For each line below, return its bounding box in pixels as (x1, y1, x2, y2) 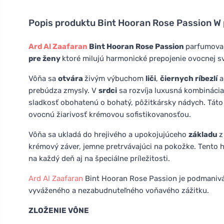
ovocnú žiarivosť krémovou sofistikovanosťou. (28, 109, 191, 119)
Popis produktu (28, 17, 97, 28)
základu (188, 129, 219, 139)
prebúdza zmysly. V (28, 85, 98, 95)
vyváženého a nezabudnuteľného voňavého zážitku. (28, 185, 209, 195)
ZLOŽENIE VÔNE (28, 205, 89, 215)
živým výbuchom (84, 73, 145, 83)
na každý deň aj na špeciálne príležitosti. (28, 153, 170, 163)
